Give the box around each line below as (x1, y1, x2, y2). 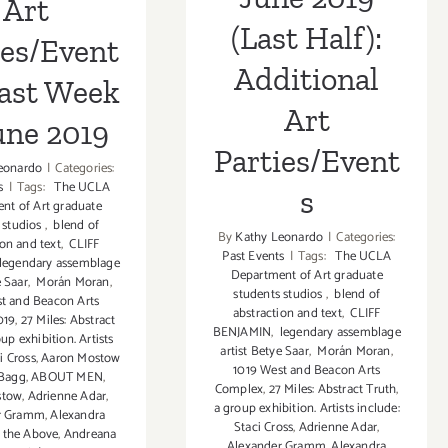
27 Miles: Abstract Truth (268, 379, 397, 401)
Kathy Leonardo (235, 227, 324, 249)
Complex (214, 379, 264, 401)
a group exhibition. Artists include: (213, 398, 400, 420)
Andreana (63, 424, 117, 446)
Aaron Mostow (41, 348, 121, 370)
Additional (234, 60, 380, 99)
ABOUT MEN (31, 367, 104, 389)
